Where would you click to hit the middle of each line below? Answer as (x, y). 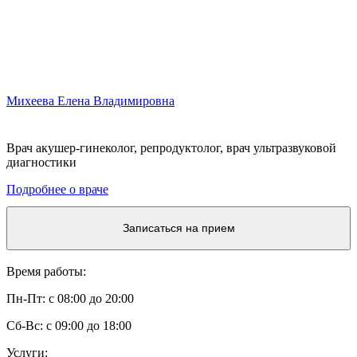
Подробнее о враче (57, 189)
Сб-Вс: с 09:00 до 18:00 (69, 325)
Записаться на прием (178, 228)
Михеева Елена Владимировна (90, 100)
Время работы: (46, 271)
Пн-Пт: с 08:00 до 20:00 (70, 298)
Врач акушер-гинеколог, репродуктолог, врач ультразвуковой (171, 147)
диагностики (41, 162)
